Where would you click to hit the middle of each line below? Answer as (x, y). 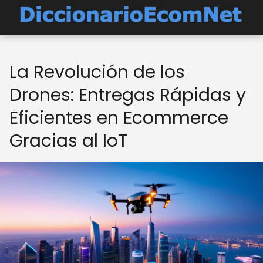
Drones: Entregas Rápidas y (128, 95)
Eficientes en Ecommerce (119, 118)
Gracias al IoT (68, 141)
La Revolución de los (97, 72)
